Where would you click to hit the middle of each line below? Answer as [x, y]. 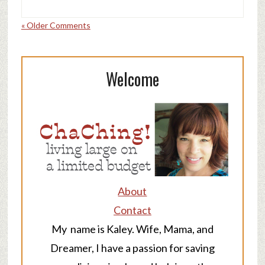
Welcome [132, 79]
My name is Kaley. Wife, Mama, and [132, 229]
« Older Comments [56, 25]
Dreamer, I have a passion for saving [132, 248]
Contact [132, 210]
